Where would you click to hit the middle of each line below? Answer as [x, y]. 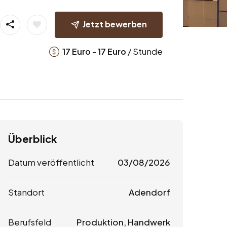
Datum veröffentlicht [51, 162]
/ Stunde [144, 51]
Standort [26, 192]
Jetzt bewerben [115, 24]
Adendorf [149, 192]
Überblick [32, 139]
